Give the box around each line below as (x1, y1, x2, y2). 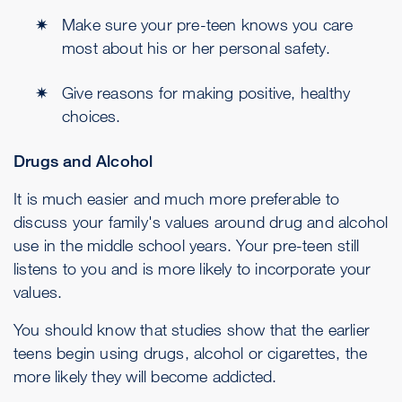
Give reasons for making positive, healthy (62, 83, 351, 102)
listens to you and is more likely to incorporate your (13, 258, 371, 278)
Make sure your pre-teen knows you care (62, 14, 354, 34)
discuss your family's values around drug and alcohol (13, 212, 389, 232)
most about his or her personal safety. (62, 38, 331, 57)
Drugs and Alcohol (13, 151, 153, 170)
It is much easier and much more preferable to (13, 188, 340, 208)
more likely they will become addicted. (13, 366, 277, 386)
